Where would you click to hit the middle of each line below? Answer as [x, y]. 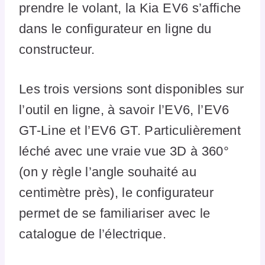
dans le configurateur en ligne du [115, 28]
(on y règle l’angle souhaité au [108, 172]
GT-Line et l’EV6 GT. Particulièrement [130, 130]
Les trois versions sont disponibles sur [132, 89]
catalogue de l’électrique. [93, 234]
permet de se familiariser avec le [115, 213]
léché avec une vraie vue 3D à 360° [124, 151]
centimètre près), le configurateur [116, 192]
